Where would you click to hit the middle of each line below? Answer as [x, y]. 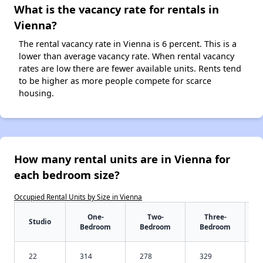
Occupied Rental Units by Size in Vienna [78, 197]
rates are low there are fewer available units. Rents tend [130, 69]
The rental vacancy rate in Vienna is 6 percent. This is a [128, 44]
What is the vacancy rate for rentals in [117, 9]
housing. [36, 93]
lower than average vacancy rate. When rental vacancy [127, 56]
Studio [40, 222]
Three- [215, 217]
